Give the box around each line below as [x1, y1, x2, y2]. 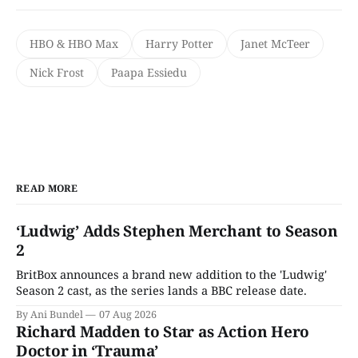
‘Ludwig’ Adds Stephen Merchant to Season [16, 220, 338, 241]
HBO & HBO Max [30, 35, 118, 51]
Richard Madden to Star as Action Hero [16, 320, 310, 342]
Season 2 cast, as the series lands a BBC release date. [16, 281, 307, 298]
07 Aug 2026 [99, 307, 157, 321]
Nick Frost [30, 64, 84, 80]
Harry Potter [145, 35, 213, 51]
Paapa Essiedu [111, 64, 187, 80]
